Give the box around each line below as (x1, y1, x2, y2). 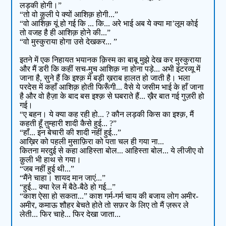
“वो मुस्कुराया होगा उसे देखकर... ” (20, 37, 118, 46)
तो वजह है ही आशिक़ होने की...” (20, 28, 111, 37)
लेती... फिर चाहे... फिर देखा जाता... (20, 210, 121, 219)
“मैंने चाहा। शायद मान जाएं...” (20, 174, 106, 183)
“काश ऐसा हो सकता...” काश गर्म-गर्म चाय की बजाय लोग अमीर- (20, 192, 199, 201)
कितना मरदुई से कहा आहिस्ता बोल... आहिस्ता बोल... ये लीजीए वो (20, 146, 204, 155)
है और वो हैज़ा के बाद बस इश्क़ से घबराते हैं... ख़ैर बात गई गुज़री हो (20, 92, 205, 101)
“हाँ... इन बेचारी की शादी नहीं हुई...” (20, 128, 122, 137)
